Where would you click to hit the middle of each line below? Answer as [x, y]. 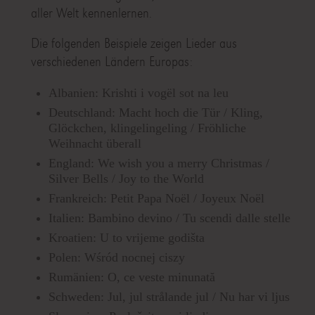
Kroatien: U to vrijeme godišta [126, 238]
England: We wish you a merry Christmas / [159, 163]
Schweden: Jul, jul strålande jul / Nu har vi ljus [169, 297]
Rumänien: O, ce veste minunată [131, 277]
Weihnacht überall [95, 144]
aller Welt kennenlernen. [91, 13]
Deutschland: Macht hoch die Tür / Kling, [155, 113]
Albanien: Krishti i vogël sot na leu [138, 93]
